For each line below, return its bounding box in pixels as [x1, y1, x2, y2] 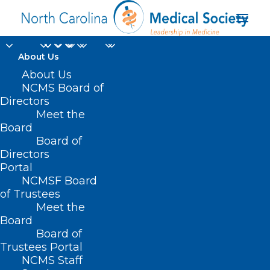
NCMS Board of [22, 81, 104, 95]
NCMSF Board [22, 174, 97, 187]
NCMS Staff [22, 254, 83, 267]
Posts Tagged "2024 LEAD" [32, 248, 150, 259]
